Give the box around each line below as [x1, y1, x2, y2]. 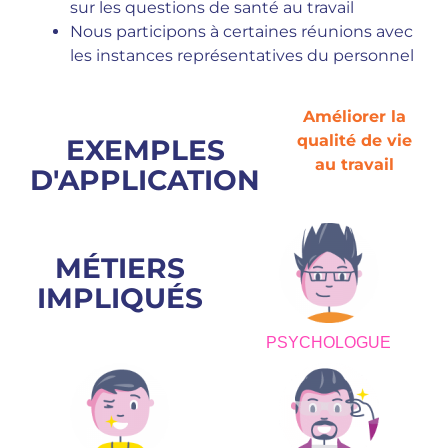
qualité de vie [296, 131, 412, 150]
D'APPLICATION [30, 163, 260, 197]
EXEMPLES [65, 133, 225, 167]
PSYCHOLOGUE [266, 334, 391, 351]
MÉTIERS [54, 251, 185, 285]
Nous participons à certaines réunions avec [70, 22, 413, 41]
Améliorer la [302, 107, 406, 126]
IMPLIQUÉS [36, 281, 203, 315]
